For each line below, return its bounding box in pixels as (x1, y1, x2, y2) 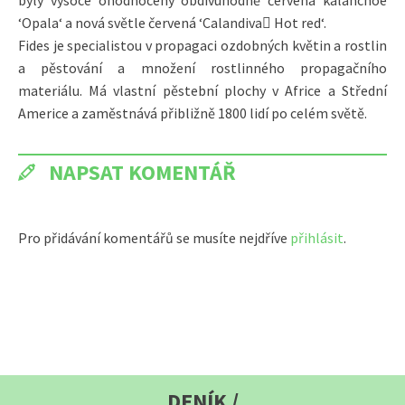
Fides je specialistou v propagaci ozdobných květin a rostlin (18, 35, 387, 54)
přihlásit (290, 228, 344, 247)
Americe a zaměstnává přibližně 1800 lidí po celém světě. (18, 103, 367, 122)
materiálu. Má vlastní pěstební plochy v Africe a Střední (18, 80, 387, 99)
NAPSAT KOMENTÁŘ (49, 157, 236, 186)
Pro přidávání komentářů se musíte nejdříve (18, 228, 290, 247)
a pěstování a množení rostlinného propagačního (18, 58, 387, 77)
